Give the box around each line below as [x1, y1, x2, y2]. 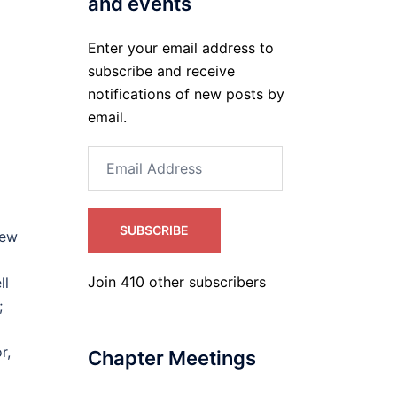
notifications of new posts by [87, 85, 284, 103]
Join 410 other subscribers [87, 273, 266, 291]
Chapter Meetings [87, 346, 256, 370]
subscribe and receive [87, 62, 235, 80]
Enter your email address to [87, 39, 274, 57]
